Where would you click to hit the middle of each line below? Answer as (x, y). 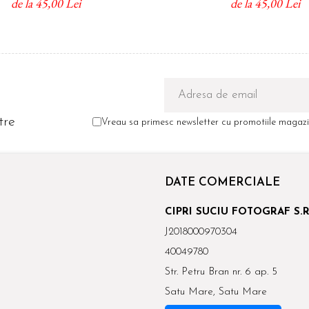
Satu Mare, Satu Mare (216, 292)
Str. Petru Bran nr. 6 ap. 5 (221, 272)
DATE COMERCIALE (222, 183)
